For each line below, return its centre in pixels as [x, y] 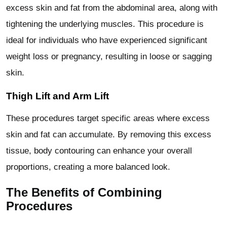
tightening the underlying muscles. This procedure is [105, 24]
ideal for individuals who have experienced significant [107, 40]
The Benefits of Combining [84, 193]
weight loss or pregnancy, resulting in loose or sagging [109, 56]
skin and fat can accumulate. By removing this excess [109, 135]
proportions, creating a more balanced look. [88, 167]
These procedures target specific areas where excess [108, 119]
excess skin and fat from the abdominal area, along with [112, 8]
